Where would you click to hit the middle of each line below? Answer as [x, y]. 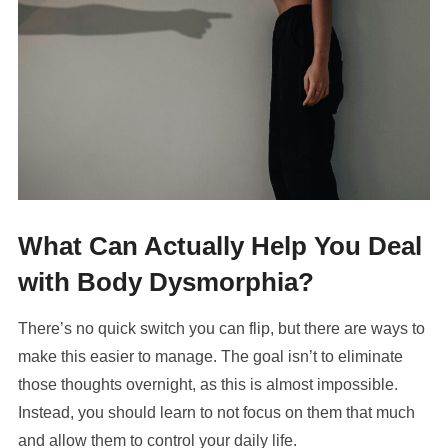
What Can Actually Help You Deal [219, 245]
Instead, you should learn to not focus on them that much [216, 412]
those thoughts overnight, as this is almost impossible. [207, 384]
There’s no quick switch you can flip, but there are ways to [221, 328]
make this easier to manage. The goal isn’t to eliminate [210, 356]
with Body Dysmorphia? [165, 281]
